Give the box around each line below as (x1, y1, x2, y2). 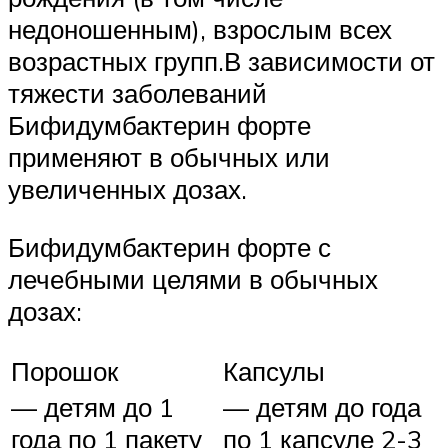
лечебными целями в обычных (8, 262, 378, 295)
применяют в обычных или (8, 140, 330, 173)
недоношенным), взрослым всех (8, 12, 392, 45)
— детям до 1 (11, 391, 174, 424)
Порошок (11, 355, 118, 388)
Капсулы (223, 355, 325, 388)
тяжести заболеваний (8, 76, 267, 109)
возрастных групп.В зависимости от (8, 44, 435, 77)
